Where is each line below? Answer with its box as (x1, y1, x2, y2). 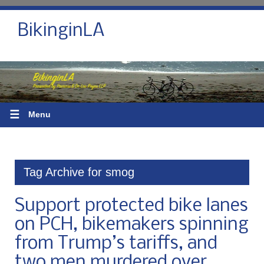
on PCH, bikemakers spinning (15, 215, 249, 235)
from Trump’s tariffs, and (15, 234, 217, 253)
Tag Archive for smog (24, 165, 134, 179)
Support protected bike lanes (15, 196, 248, 216)
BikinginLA (18, 22, 105, 41)
